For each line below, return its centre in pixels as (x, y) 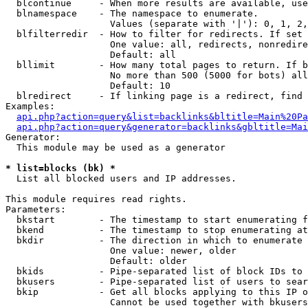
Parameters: (36, 209)
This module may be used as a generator (115, 147)
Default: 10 (88, 86)
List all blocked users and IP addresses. (121, 178)
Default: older (96, 261)
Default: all (91, 55)
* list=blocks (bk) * (60, 168)
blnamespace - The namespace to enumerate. (132, 13)
